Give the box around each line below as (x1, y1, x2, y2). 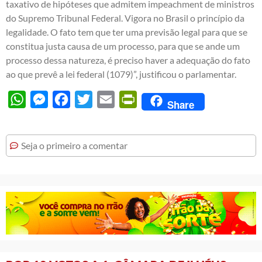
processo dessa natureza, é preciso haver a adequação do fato (6, 54, 250, 65)
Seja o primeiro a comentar (21, 139, 127, 151)
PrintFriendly (137, 93, 191, 105)
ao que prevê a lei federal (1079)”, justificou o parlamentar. (6, 68, 236, 80)
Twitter (92, 93, 122, 105)
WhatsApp (26, 93, 70, 105)
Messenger (48, 93, 92, 105)
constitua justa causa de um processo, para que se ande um (6, 40, 240, 51)
